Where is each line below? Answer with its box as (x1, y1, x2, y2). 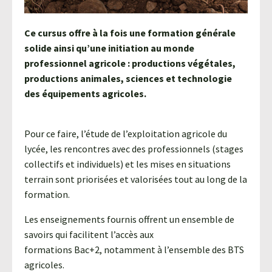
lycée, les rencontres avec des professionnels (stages (24, 143, 243, 155)
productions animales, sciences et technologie (24, 72, 232, 85)
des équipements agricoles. (24, 87, 146, 100)
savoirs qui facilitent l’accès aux (24, 228, 154, 241)
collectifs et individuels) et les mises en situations (24, 158, 231, 171)
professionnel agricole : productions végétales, (24, 57, 236, 70)
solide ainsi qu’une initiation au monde (24, 42, 194, 55)
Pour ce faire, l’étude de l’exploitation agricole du (24, 127, 227, 140)
